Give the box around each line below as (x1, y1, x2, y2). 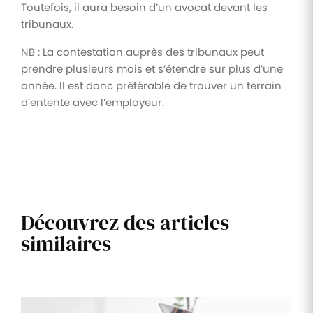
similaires (21, 228, 111, 258)
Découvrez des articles (21, 208, 229, 237)
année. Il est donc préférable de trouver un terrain (21, 78, 282, 93)
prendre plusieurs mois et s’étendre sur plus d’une (21, 61, 283, 76)
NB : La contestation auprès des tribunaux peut (21, 44, 264, 59)
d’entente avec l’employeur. (21, 94, 164, 110)
